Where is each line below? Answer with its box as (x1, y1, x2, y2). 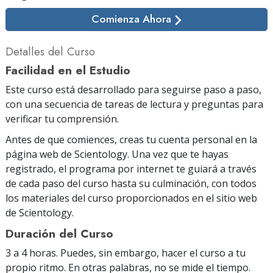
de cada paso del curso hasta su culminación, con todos (5, 176, 257, 190)
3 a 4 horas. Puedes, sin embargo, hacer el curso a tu (5, 246, 246, 260)
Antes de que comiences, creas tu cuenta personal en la (5, 132, 257, 146)
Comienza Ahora (91, 10, 174, 27)
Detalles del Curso (5, 43, 95, 60)
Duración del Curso (5, 224, 113, 242)
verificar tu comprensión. (5, 112, 119, 126)
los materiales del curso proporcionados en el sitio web (5, 191, 257, 205)
